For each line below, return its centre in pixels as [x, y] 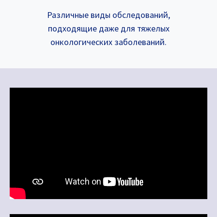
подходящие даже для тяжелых [108, 28]
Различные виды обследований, [108, 15]
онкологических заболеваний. [108, 42]
